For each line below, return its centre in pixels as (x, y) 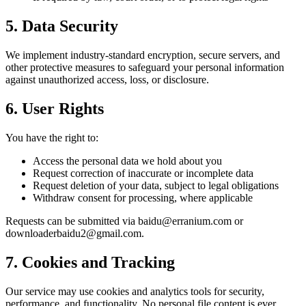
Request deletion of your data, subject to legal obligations (156, 185)
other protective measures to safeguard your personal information (145, 68)
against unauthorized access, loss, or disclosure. (107, 80)
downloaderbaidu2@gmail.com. (75, 233)
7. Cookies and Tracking (90, 262)
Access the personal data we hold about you (127, 161)
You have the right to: (52, 137)
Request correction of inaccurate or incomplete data (143, 173)
